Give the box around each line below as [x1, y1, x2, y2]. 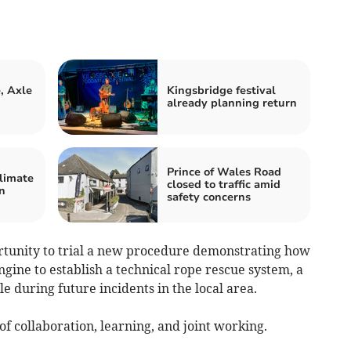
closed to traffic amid [167, 176, 280, 192]
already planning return [167, 95, 297, 110]
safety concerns [167, 189, 251, 204]
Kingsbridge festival [167, 82, 276, 98]
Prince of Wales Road [167, 164, 281, 179]
